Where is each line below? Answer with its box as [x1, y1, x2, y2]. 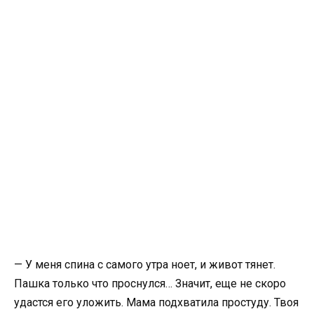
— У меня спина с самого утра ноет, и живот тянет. [14, 258, 275, 272]
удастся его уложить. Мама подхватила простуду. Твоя [14, 296, 299, 310]
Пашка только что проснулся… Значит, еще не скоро [14, 277, 286, 291]
